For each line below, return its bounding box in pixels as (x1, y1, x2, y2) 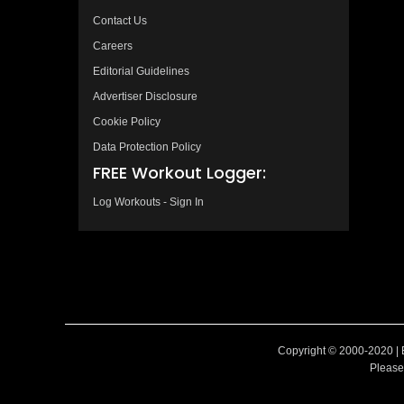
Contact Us (93, 14, 147, 27)
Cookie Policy (93, 115, 161, 128)
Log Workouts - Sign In (93, 195, 204, 208)
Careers (93, 39, 133, 52)
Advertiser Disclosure (93, 89, 197, 103)
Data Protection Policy (93, 140, 201, 153)
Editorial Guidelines (93, 64, 189, 78)
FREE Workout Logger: (93, 161, 266, 184)
